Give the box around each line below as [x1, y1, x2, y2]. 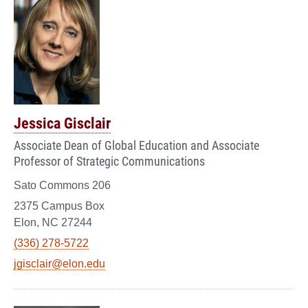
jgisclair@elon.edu [14, 257, 105, 269]
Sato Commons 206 [14, 179, 111, 191]
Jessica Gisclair [14, 112, 111, 133]
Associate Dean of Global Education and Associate [14, 136, 259, 153]
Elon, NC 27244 [14, 216, 92, 228]
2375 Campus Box [14, 199, 104, 212]
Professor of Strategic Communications [14, 152, 205, 169]
